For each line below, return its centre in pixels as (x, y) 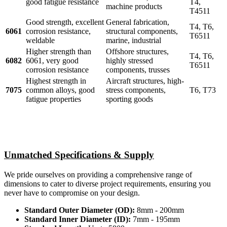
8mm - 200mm (159, 210)
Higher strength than (59, 52)
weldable (40, 41)
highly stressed (129, 61)
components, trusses (138, 70)
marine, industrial (134, 41)
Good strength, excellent (65, 22)
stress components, (136, 90)
